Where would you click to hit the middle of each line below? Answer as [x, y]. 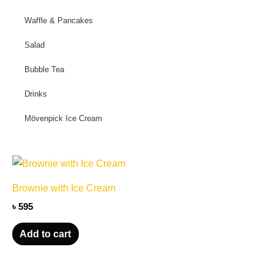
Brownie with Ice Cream [64, 188]
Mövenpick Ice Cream [63, 118]
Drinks [36, 94]
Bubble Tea [44, 69]
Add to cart [46, 234]
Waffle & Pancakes [59, 20]
